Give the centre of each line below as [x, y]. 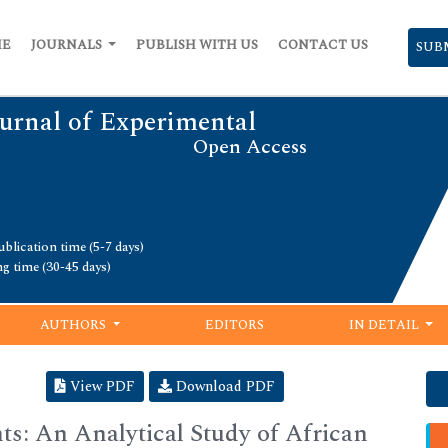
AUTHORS [75, 325]
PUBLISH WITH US [197, 45]
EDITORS [235, 325]
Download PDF [223, 386]
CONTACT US [323, 45]
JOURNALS [67, 45]
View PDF [100, 386]
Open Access [250, 147]
